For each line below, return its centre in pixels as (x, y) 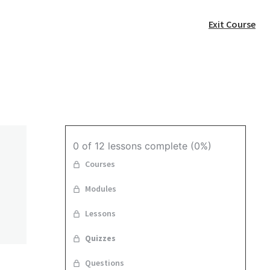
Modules (101, 189)
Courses (100, 164)
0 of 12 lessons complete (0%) (142, 146)
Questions (105, 263)
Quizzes (100, 238)
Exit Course (232, 24)
